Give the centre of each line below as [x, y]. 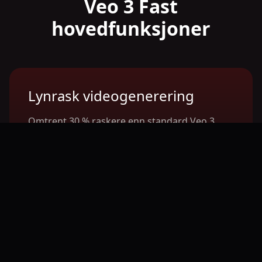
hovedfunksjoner [131, 28]
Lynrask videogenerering [111, 96]
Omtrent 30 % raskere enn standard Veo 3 [121, 121]
